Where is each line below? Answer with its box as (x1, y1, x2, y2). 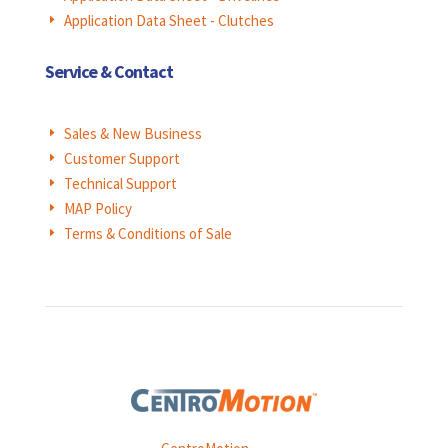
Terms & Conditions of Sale (63, 223, 232, 243)
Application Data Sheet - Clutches (63, 10, 274, 30)
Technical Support (63, 173, 177, 193)
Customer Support (63, 148, 180, 168)
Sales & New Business (63, 123, 202, 143)
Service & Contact (44, 59, 173, 83)
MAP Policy (63, 198, 132, 218)
